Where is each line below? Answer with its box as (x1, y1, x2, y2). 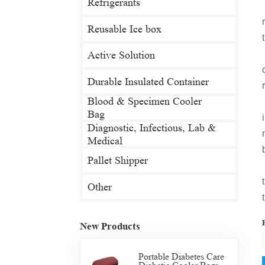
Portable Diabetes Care (138, 250, 224, 262)
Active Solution (87, 49, 155, 62)
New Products (79, 220, 140, 232)
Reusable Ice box (87, 22, 161, 35)
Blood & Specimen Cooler (87, 95, 202, 108)
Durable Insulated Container (87, 75, 209, 88)
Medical (87, 134, 122, 147)
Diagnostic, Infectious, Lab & (87, 121, 216, 134)
